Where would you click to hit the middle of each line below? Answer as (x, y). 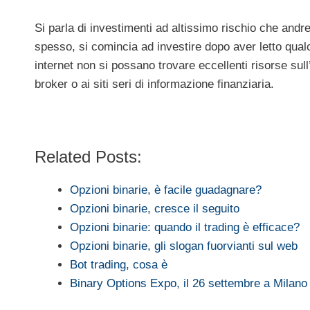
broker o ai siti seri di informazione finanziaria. (154, 84)
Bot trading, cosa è (119, 265)
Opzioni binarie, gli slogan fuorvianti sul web (184, 246)
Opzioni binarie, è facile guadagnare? (166, 190)
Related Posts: (88, 157)
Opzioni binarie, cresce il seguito (155, 209)
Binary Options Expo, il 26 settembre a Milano (189, 284)
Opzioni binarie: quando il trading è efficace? (185, 228)
